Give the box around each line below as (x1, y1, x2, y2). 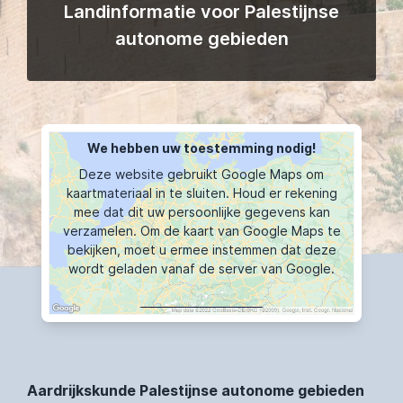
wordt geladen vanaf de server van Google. (68, 261, 335, 276)
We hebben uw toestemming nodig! (87, 140, 316, 156)
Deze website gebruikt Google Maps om (79, 166, 324, 182)
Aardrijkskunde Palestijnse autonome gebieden (27, 381, 364, 399)
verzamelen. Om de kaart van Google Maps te (62, 223, 341, 238)
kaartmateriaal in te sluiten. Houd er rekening (66, 185, 337, 201)
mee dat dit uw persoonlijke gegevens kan (73, 204, 330, 219)
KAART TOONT (153, 316, 250, 331)
